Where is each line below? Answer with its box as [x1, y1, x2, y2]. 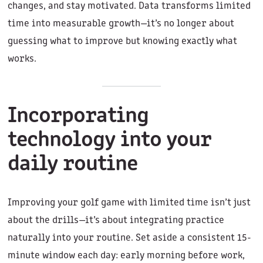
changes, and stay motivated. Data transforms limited [7, 1, 251, 12]
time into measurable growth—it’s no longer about [7, 19, 234, 29]
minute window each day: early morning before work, [7, 251, 245, 261]
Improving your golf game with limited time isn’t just [7, 198, 251, 208]
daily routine [7, 153, 138, 177]
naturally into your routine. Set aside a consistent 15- [7, 233, 251, 244]
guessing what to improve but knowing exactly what [7, 36, 237, 47]
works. [7, 54, 36, 65]
